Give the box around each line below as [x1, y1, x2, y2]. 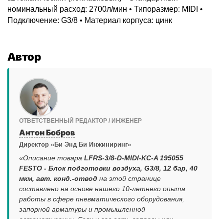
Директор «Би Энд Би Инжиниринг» [19, 141, 131, 149]
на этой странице [97, 175, 161, 183]
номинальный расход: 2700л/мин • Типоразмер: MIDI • [7, 5, 203, 14]
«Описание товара [19, 154, 84, 162]
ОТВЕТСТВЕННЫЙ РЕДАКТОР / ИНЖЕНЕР [19, 117, 142, 125]
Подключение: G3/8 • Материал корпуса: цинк [7, 16, 172, 25]
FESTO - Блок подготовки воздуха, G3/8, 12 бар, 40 [19, 164, 197, 173]
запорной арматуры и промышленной [19, 205, 145, 214]
